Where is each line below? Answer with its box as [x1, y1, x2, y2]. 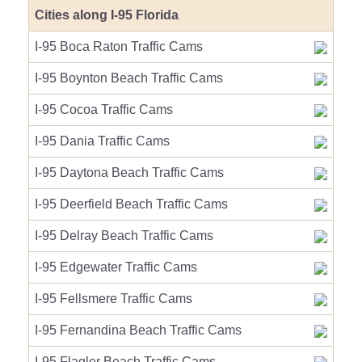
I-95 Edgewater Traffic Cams [35, 260, 197, 274]
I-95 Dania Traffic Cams [35, 134, 170, 148]
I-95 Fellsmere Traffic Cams [35, 292, 192, 305]
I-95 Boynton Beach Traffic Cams [35, 71, 223, 85]
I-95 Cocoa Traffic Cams [35, 103, 173, 116]
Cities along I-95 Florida [35, 8, 179, 22]
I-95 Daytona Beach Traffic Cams [35, 166, 224, 179]
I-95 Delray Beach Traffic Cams [35, 229, 213, 242]
